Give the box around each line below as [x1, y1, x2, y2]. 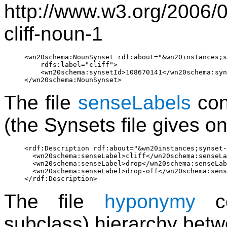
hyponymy [104, 190, 196, 212]
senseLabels [78, 91, 191, 113]
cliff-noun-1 [4, 22, 103, 45]
